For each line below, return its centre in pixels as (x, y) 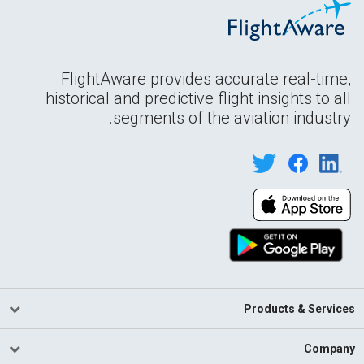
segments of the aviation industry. (232, 117)
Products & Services (299, 309)
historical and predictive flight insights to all (198, 98)
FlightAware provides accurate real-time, (206, 78)
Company (329, 349)
